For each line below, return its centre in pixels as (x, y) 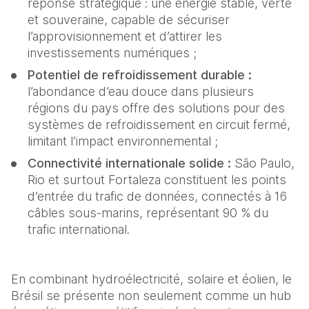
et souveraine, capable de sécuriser (129, 20)
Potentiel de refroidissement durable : (140, 75)
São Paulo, (265, 163)
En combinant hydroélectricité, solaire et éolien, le (151, 279)
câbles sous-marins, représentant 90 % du (148, 213)
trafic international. (82, 230)
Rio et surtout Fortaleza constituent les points (157, 180)
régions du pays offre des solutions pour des (156, 108)
